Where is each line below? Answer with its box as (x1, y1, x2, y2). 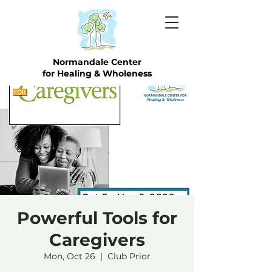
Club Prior (107, 251, 151, 262)
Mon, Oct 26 (44, 251, 95, 262)
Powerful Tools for (17, 208, 177, 228)
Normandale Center (53, 56, 141, 67)
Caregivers (49, 229, 145, 250)
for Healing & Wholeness (42, 68, 152, 79)
